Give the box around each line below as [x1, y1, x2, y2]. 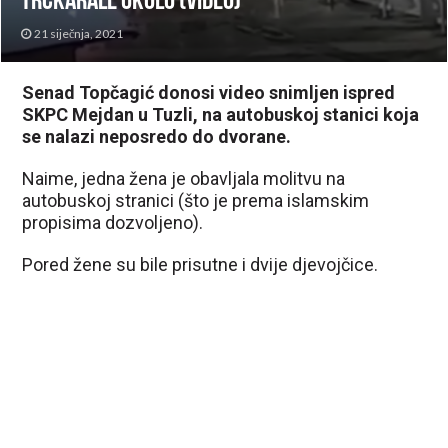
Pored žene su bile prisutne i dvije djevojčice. [22, 253, 379, 275]
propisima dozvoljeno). [22, 211, 204, 233]
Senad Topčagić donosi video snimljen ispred [22, 81, 396, 103]
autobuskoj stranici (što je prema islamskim [22, 189, 370, 211]
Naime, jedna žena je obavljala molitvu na [22, 167, 346, 189]
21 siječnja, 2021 [34, 25, 124, 41]
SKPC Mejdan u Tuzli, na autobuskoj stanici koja [22, 103, 420, 125]
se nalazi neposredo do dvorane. [22, 125, 292, 147]
